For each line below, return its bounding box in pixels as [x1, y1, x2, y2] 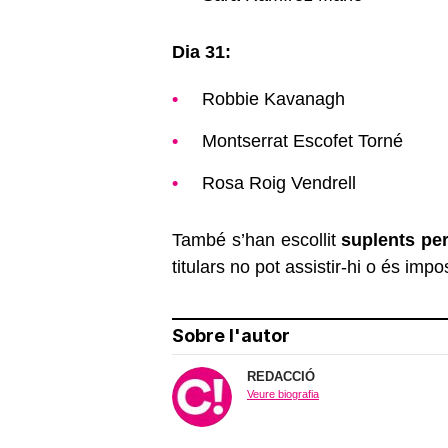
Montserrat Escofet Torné [202, 131, 403, 152]
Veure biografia [247, 388, 319, 401]
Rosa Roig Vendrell [202, 173, 356, 194]
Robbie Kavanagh [202, 89, 345, 110]
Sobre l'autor [172, 325, 290, 347]
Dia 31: [172, 42, 231, 63]
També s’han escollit [172, 230, 342, 251]
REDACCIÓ [247, 369, 315, 385]
